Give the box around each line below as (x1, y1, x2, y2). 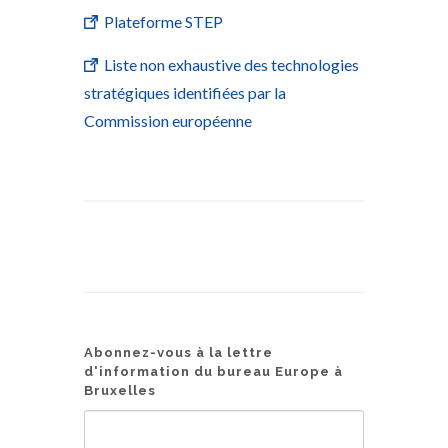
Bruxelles (84, 382, 156, 398)
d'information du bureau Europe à (84, 363, 343, 379)
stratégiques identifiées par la (84, 82, 286, 102)
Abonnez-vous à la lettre (84, 344, 273, 360)
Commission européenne (84, 110, 252, 130)
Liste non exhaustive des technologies (104, 54, 359, 74)
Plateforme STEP (104, 11, 223, 31)
